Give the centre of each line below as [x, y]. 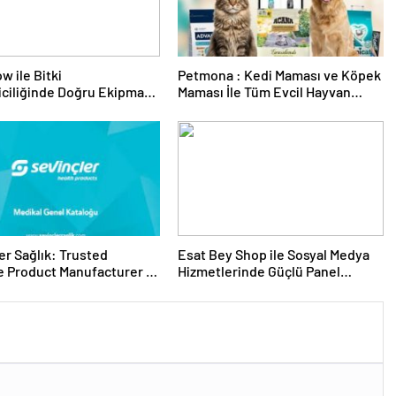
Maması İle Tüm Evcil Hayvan [264, 92]
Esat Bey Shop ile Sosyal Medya [273, 255]
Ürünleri [202, 109]
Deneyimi [206, 288]
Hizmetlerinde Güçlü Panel [259, 271]
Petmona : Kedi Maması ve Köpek [279, 75]
